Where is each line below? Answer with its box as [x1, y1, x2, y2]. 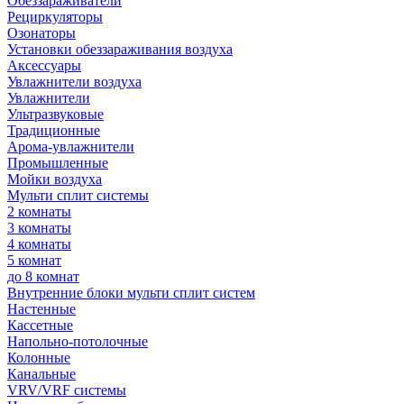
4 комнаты [7, 236, 71, 252]
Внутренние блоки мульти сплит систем [7, 285, 255, 300]
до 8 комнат [7, 269, 79, 284]
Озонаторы [7, 25, 76, 41]
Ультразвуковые [7, 106, 104, 122]
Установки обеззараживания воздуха [7, 41, 233, 57]
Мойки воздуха [7, 171, 102, 187]
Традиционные [7, 123, 100, 138]
